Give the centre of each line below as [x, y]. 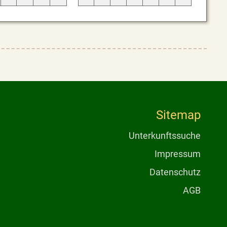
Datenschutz [175, 172]
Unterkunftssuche [164, 135]
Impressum [177, 154]
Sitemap [178, 115]
